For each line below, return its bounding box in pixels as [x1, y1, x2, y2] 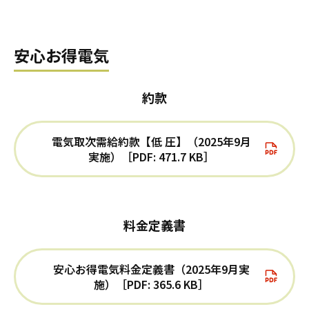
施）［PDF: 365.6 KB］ [93, 276, 209, 293]
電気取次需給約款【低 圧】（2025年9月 [51, 133, 251, 150]
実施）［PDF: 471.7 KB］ [88, 148, 215, 166]
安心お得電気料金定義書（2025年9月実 [52, 261, 250, 278]
